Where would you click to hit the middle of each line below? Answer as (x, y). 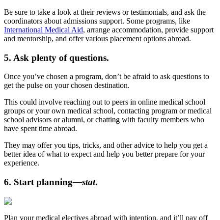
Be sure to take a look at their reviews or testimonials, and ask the (105, 12)
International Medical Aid (43, 30)
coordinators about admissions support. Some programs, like (97, 21)
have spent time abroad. (41, 129)
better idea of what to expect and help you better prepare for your (104, 154)
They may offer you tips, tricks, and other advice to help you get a (106, 145)
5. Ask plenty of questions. (56, 57)
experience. (22, 163)
